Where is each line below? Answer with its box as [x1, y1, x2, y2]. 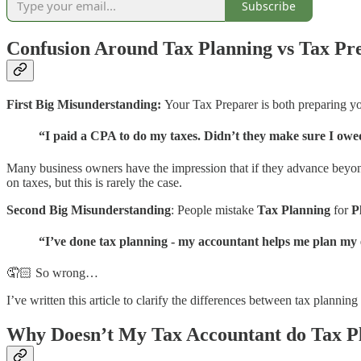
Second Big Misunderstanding [6, 202, 171, 217]
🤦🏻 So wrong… [6, 266, 98, 280]
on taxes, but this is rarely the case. [6, 175, 182, 189]
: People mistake [171, 202, 257, 217]
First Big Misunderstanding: [6, 98, 164, 112]
